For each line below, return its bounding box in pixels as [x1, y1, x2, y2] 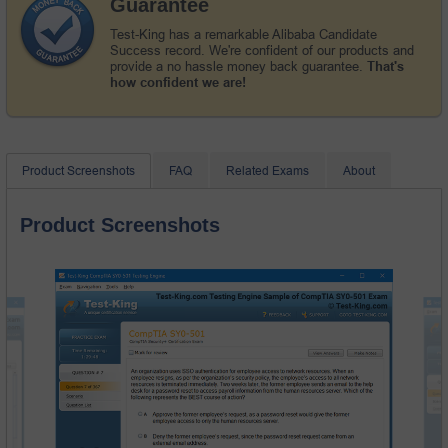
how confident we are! [110, 74, 246, 90]
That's [367, 58, 404, 74]
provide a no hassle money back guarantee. [110, 58, 367, 74]
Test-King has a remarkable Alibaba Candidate [110, 26, 377, 42]
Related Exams [226, 163, 309, 178]
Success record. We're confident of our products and [110, 42, 414, 58]
